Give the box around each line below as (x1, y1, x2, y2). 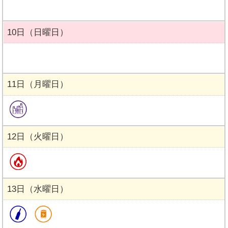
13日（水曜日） (7, 184, 68, 194)
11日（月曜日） (7, 79, 68, 90)
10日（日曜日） (7, 27, 68, 37)
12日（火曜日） (7, 132, 68, 142)
